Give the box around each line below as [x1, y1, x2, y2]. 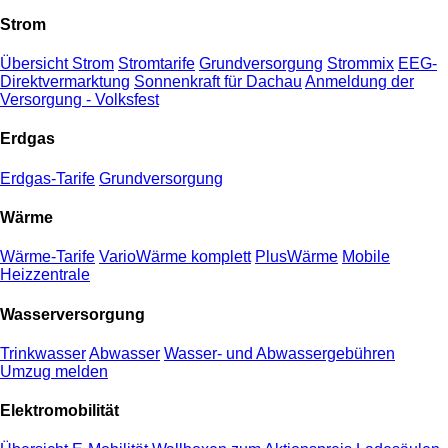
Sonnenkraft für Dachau [134, 73, 302, 91]
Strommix [327, 55, 394, 73]
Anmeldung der [305, 73, 414, 91]
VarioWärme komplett [99, 248, 251, 266]
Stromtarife [118, 55, 195, 73]
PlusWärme [255, 248, 338, 266]
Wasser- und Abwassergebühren [164, 344, 395, 362]
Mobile [342, 248, 390, 266]
